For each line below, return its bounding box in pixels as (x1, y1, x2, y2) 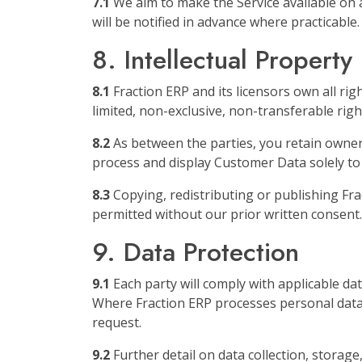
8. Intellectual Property (92, 41, 352, 78)
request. (92, 314, 141, 331)
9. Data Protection (92, 234, 299, 271)
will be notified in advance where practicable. (92, 13, 360, 31)
